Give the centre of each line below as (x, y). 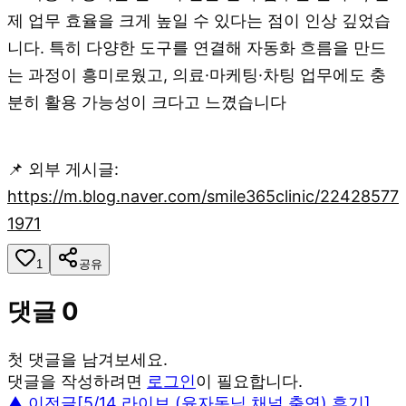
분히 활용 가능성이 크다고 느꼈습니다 (147, 101)
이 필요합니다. (249, 381)
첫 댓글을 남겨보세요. (87, 359)
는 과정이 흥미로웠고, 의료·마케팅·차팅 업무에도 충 (197, 74)
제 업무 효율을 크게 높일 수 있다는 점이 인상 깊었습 (199, 20)
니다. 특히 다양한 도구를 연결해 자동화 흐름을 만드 (197, 47)
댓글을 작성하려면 (75, 381)
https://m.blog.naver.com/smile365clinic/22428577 (203, 196)
